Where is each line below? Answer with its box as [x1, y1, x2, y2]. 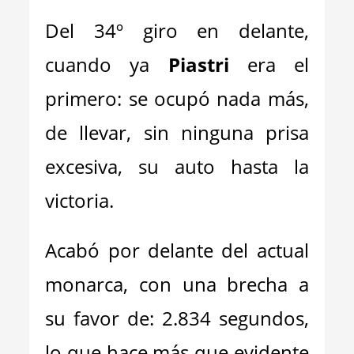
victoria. [45, 187, 115, 213]
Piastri [168, 51, 229, 77]
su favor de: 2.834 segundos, [45, 305, 309, 331]
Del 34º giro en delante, [45, 17, 309, 43]
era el [228, 51, 309, 77]
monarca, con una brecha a [45, 271, 309, 297]
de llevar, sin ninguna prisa [45, 119, 309, 145]
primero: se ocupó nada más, [45, 85, 309, 111]
